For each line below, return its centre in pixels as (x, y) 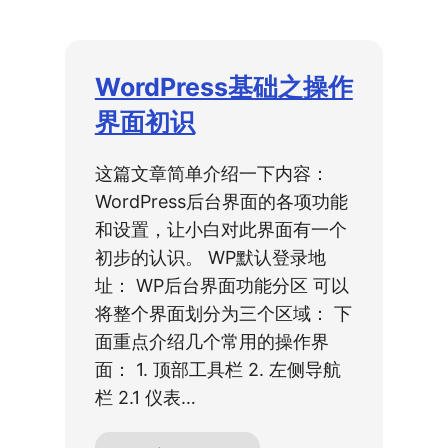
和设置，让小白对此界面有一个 (220, 229)
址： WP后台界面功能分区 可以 (221, 285)
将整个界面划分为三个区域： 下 (223, 313)
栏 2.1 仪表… (145, 397)
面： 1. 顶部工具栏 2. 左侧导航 (217, 369)
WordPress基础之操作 (223, 86)
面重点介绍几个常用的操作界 (211, 341)
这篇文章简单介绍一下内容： (211, 173)
